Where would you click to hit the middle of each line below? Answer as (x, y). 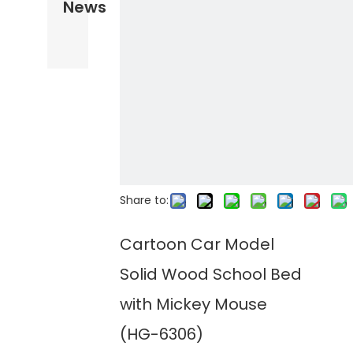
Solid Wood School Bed (211, 274)
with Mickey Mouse (193, 304)
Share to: (144, 200)
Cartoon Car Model (197, 244)
